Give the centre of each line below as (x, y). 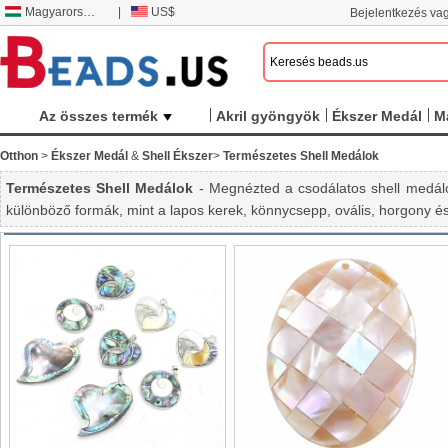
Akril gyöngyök (268, 116)
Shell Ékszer (177, 156)
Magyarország (54, 12)
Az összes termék (98, 116)
